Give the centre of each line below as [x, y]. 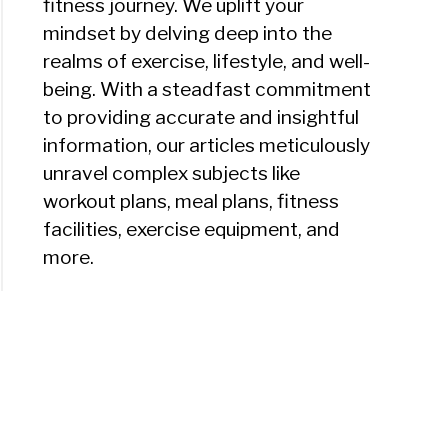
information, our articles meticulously [207, 145]
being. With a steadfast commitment [207, 89]
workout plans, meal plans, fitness [191, 201]
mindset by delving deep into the [188, 33]
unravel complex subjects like [172, 173]
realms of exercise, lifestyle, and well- [207, 61]
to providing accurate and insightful [201, 117]
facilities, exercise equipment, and [192, 229]
